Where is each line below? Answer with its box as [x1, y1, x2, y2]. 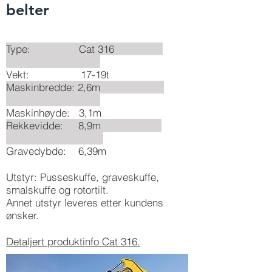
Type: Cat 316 [6, 42, 163, 55]
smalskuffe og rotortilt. [6, 183, 109, 196]
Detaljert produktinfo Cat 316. [6, 235, 140, 248]
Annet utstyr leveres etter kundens [6, 196, 163, 209]
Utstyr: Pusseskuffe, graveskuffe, [6, 171, 159, 183]
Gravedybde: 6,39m [6, 144, 106, 157]
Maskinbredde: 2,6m [6, 81, 164, 93]
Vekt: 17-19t [6, 68, 109, 81]
